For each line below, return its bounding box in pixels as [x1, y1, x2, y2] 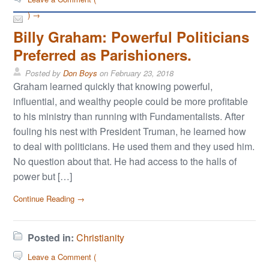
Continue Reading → [13, 193, 85, 205]
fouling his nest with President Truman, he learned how [13, 124, 247, 139]
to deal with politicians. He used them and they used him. [13, 139, 255, 154]
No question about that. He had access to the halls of [13, 154, 237, 169]
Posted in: [28, 231, 74, 245]
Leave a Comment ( [28, 251, 97, 263]
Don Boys [63, 67, 98, 79]
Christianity [76, 231, 125, 245]
